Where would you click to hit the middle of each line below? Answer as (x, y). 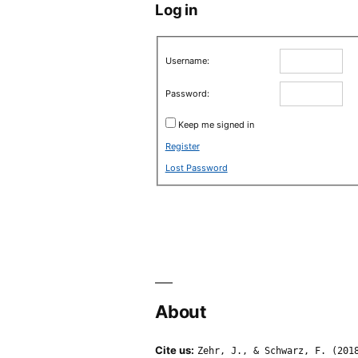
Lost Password (196, 167)
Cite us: (175, 350)
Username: (187, 60)
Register (182, 146)
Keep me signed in (216, 124)
